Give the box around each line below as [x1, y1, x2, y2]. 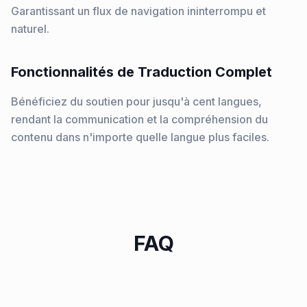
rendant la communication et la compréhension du [11, 112, 268, 126]
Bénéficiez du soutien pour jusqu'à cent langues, [11, 95, 262, 108]
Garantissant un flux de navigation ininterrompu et [11, 4, 266, 18]
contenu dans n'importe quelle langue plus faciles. [11, 130, 269, 144]
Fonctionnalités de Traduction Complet [11, 64, 272, 80]
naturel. [11, 22, 49, 36]
